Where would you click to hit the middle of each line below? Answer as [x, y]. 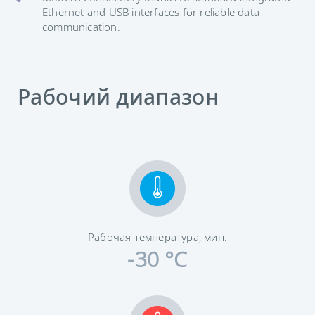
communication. [81, 27]
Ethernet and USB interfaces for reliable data [151, 12]
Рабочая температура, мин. [157, 237]
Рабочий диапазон [118, 96]
